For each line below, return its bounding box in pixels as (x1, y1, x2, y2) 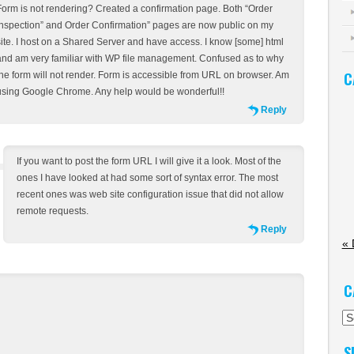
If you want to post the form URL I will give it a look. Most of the (17, 155, 282, 167)
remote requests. (17, 205, 89, 217)
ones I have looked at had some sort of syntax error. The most (17, 171, 279, 183)
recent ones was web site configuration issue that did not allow (17, 188, 284, 200)
